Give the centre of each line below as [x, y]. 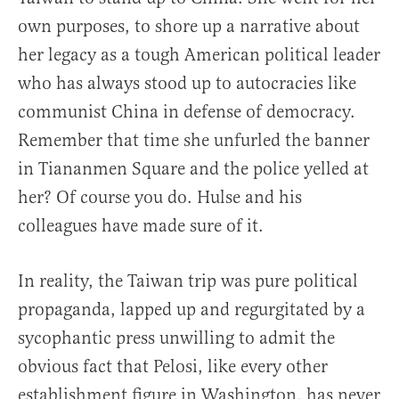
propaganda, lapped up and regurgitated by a [191, 310]
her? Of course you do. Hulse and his [160, 198]
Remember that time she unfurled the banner [194, 141]
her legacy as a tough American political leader [199, 55]
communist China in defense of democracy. [187, 112]
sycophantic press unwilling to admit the [176, 338]
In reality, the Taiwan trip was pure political [188, 281]
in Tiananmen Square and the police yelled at [193, 169]
